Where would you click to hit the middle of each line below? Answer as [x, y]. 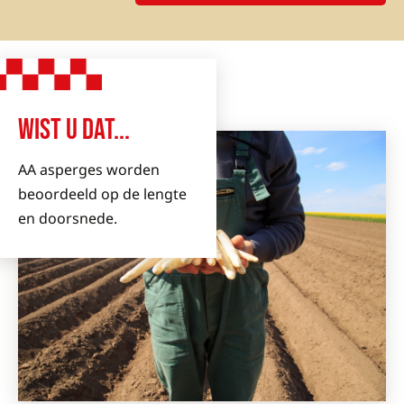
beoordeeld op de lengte [102, 194]
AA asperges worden [89, 170]
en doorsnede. [68, 218]
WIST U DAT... [74, 130]
